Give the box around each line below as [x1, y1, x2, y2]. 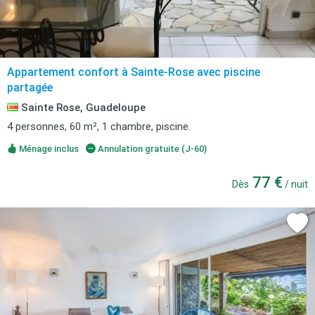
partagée [7, 81, 53, 94]
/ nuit [283, 179, 308, 190]
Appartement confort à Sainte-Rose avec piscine [7, 65, 260, 79]
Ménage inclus [17, 143, 79, 154]
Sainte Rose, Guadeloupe [18, 101, 146, 114]
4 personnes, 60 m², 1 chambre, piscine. [7, 120, 191, 133]
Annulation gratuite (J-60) [95, 143, 207, 154]
